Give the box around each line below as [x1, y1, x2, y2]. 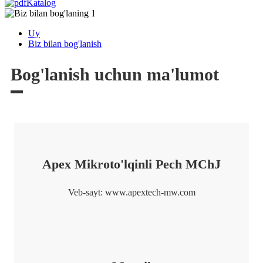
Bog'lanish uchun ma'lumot [11, 65, 219, 84]
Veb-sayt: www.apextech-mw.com [68, 187, 195, 197]
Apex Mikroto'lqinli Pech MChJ [42, 157, 221, 171]
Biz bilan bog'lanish [28, 39, 102, 49]
